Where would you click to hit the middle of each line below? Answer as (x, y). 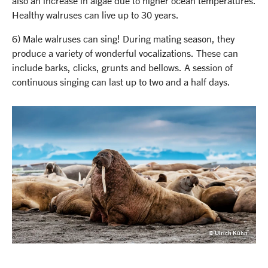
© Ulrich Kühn (228, 232)
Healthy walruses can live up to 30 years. (95, 15)
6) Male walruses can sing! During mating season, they (123, 39)
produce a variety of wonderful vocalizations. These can (125, 53)
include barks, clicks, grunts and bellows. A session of (122, 68)
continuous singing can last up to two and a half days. (121, 82)
